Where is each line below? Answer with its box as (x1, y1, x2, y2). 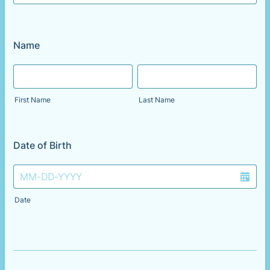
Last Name (139, 95, 175, 104)
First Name (14, 95, 51, 104)
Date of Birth (13, 139, 72, 151)
